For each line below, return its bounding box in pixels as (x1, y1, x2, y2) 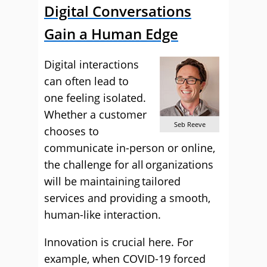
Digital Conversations (44, 1, 191, 21)
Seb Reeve (173, 120, 206, 129)
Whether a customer (44, 107, 147, 122)
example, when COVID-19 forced (44, 252, 206, 266)
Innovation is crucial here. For (44, 235, 193, 249)
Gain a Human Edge (44, 24, 178, 44)
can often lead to (44, 74, 129, 88)
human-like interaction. (44, 207, 161, 222)
